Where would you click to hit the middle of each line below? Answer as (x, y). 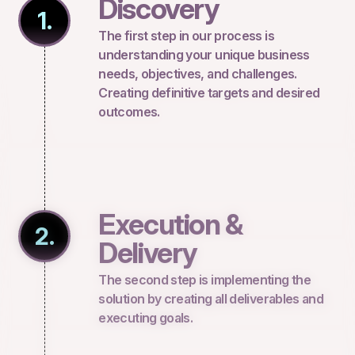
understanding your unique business (204, 55)
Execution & (170, 225)
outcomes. (129, 112)
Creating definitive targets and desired (209, 93)
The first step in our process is (186, 36)
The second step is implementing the (204, 280)
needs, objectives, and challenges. (198, 74)
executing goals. (146, 318)
